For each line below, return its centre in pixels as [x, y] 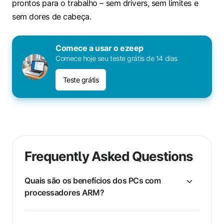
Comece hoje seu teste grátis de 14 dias [116, 58]
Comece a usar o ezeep [99, 48]
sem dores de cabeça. [52, 17]
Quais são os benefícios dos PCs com [93, 180]
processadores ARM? [64, 192]
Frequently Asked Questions [109, 156]
